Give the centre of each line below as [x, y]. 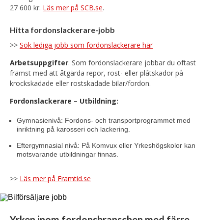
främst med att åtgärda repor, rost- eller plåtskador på [96, 73]
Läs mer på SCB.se [73, 8]
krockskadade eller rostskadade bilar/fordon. [80, 83]
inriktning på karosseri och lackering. [73, 129]
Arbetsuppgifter [39, 63]
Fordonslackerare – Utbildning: [64, 101]
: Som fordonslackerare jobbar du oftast [132, 63]
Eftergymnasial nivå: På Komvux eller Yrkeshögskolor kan [106, 145]
